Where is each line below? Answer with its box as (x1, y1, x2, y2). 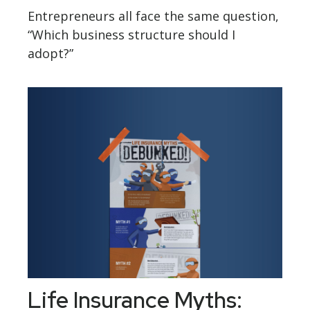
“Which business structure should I (28, 26, 235, 44)
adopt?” (28, 45, 73, 62)
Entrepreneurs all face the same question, (28, 8, 279, 25)
